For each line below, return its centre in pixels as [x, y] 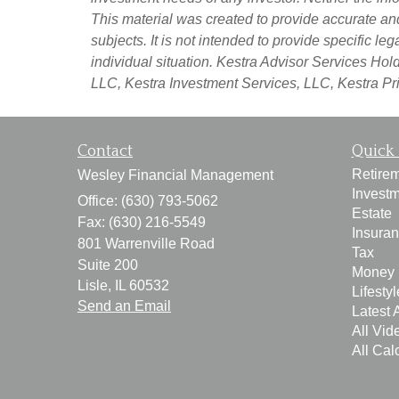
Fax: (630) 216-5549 [142, 222]
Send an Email [124, 305]
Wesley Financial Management [175, 175]
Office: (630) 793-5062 [148, 200]
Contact [105, 151]
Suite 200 [108, 265]
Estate [371, 213]
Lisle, [94, 285]
